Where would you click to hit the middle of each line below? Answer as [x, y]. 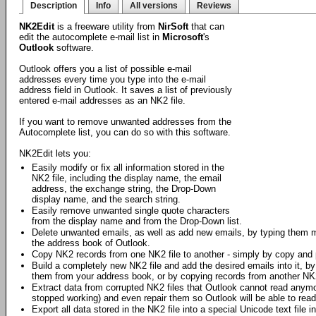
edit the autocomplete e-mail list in [91, 37]
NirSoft [173, 26]
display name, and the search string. [106, 199]
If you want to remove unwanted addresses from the [125, 122]
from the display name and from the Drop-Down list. [137, 221]
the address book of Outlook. [91, 243]
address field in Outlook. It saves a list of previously [126, 90]
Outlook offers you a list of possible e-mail [105, 69]
